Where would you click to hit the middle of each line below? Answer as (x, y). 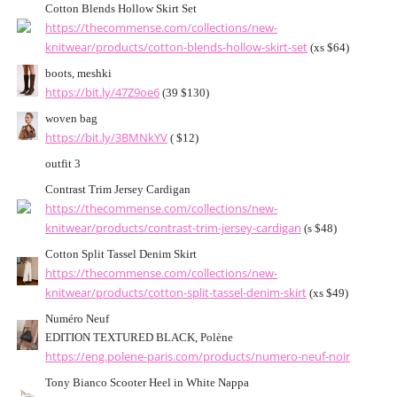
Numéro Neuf (77, 319)
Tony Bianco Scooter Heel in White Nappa (147, 383)
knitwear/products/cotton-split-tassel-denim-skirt (176, 293)
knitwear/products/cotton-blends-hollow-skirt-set (176, 48)
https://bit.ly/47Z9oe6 (102, 93)
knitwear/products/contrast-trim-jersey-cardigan (173, 229)
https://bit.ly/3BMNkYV (106, 138)
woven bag (71, 119)
